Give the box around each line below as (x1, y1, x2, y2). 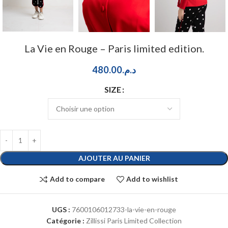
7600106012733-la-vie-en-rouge (72, 205, 176, 214)
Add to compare (49, 175, 105, 184)
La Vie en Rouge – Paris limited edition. (24, 42, 204, 54)
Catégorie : (46, 216, 84, 225)
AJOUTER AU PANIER (78, 153, 150, 162)
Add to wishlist (126, 175, 179, 184)
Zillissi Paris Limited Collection (86, 216, 182, 225)
